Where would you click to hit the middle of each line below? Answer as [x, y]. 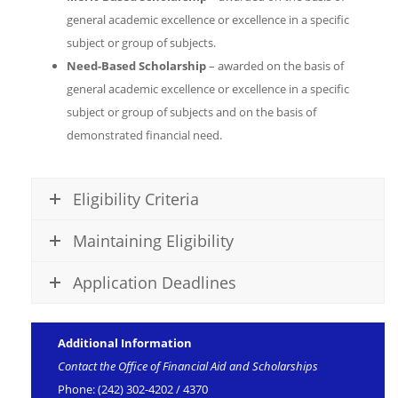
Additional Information [125, 343]
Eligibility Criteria [136, 199]
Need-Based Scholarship [136, 65]
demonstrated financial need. [144, 135]
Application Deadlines [155, 282]
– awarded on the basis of [275, 65]
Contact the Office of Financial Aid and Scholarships [188, 366]
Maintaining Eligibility [153, 240]
